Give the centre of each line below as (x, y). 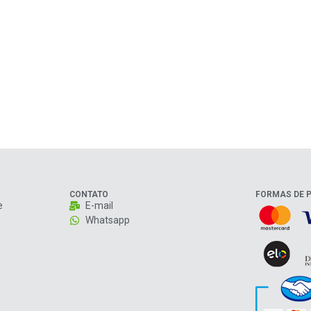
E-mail (100, 205)
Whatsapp (108, 220)
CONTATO (89, 194)
